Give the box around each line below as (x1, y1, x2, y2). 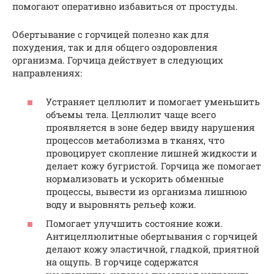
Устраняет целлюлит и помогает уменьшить (46, 95, 260, 108)
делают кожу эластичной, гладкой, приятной (46, 243, 259, 256)
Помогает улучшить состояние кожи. (46, 217, 223, 230)
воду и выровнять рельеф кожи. (46, 198, 196, 210)
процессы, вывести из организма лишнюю (46, 185, 247, 198)
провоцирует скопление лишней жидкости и (46, 146, 257, 159)
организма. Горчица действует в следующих (12, 54, 223, 67)
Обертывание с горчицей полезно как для (12, 28, 209, 41)
